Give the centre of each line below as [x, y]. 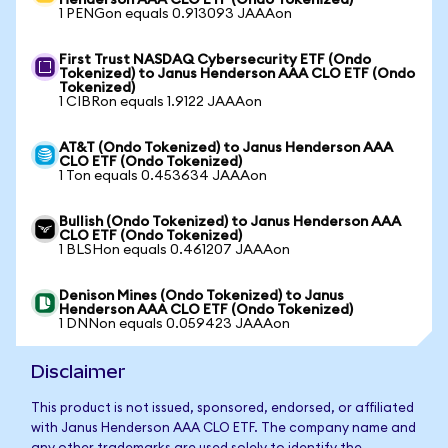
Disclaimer [78, 371]
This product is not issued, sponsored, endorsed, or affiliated [222, 408]
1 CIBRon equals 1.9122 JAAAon [160, 102]
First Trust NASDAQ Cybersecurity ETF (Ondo [215, 60]
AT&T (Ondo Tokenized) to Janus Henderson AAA [226, 148]
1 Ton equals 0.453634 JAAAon [163, 176]
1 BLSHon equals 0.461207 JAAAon [174, 250]
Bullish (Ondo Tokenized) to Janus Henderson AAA [230, 222]
